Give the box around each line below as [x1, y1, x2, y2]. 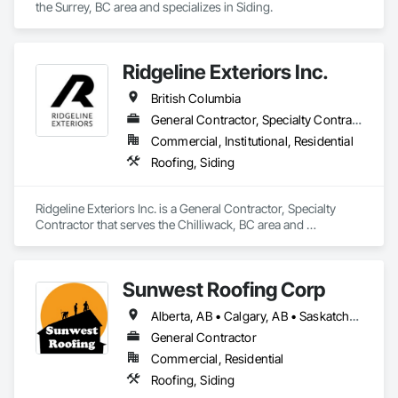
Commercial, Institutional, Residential [151, 133, 354, 148]
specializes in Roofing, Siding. [36, 233, 194, 248]
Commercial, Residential [151, 351, 284, 366]
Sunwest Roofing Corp [123, 277, 325, 301]
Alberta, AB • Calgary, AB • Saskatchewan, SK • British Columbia [349, 308, 360, 323]
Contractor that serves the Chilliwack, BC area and [36, 217, 304, 232]
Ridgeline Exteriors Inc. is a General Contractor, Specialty [36, 201, 336, 216]
